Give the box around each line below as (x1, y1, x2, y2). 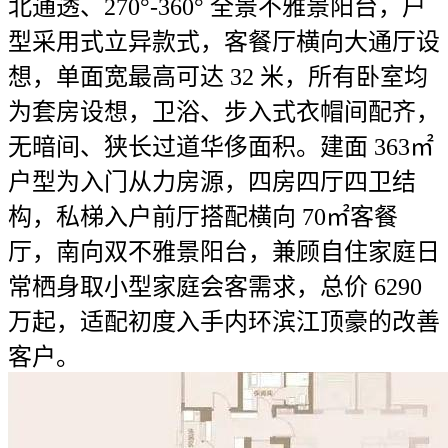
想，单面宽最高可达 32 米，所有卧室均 (8, 64, 428, 90)
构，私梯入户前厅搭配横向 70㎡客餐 (8, 204, 398, 230)
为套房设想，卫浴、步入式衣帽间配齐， (8, 99, 440, 125)
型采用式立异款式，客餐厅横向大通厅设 (8, 29, 440, 55)
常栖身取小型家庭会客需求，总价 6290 (8, 274, 422, 300)
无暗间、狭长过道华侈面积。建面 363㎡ (8, 134, 434, 160)
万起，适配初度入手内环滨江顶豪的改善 (8, 309, 440, 335)
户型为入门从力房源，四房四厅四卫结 (8, 169, 416, 195)
